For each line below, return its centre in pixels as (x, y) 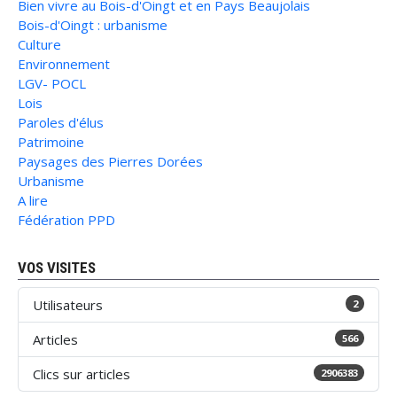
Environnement (64, 64)
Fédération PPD (66, 220)
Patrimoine (51, 142)
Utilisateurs (68, 305)
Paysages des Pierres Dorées (110, 161)
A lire (33, 200)
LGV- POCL (52, 83)
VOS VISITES (57, 268)
